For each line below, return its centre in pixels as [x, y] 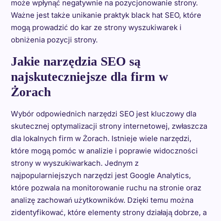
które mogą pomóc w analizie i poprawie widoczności [104, 151]
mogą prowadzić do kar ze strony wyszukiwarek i [96, 27]
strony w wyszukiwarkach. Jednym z [74, 163]
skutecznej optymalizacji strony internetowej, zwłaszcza [109, 126]
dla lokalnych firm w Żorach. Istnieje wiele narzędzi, [101, 138]
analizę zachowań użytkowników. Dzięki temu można [102, 200]
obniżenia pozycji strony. [54, 40]
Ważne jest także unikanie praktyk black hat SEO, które [106, 15]
